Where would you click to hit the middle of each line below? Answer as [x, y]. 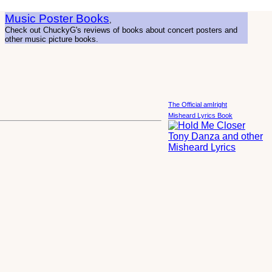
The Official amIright [198, 104]
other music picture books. [52, 39]
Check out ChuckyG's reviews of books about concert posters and [121, 30]
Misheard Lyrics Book [200, 115]
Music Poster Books [57, 19]
